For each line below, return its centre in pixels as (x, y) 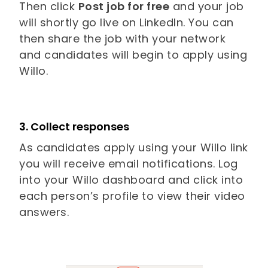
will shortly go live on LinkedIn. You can (127, 23)
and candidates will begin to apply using (133, 55)
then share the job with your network (123, 39)
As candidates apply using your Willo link (134, 148)
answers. (44, 212)
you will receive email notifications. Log (129, 164)
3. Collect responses (76, 127)
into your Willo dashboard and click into (131, 180)
